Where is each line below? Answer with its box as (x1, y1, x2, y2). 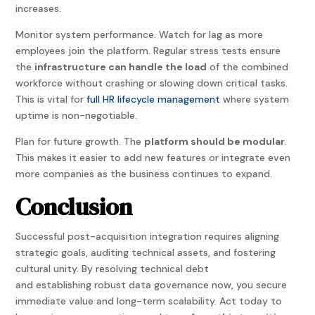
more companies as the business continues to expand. (15, 167, 273, 181)
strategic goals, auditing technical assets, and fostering (15, 246, 276, 259)
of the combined (207, 60, 289, 74)
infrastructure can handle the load (34, 60, 207, 74)
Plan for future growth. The (15, 135, 145, 148)
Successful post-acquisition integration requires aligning (15, 230, 280, 243)
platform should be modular (144, 135, 285, 148)
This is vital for (15, 93, 87, 106)
